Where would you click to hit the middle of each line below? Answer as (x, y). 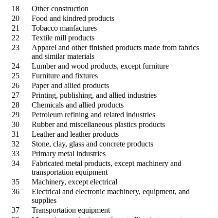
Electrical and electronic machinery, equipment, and (111, 191)
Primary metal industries (69, 153)
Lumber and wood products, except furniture (100, 66)
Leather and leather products (75, 134)
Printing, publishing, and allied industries (94, 95)
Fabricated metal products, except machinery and (107, 163)
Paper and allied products (70, 85)
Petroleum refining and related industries (93, 114)
